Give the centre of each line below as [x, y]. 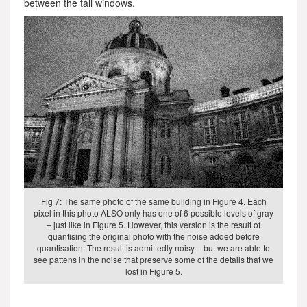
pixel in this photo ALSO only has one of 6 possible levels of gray [153, 212]
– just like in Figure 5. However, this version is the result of [153, 224]
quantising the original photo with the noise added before [153, 236]
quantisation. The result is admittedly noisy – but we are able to [153, 247]
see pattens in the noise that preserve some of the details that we [153, 259]
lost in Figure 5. [153, 271]
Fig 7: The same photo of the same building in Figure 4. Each [153, 201]
